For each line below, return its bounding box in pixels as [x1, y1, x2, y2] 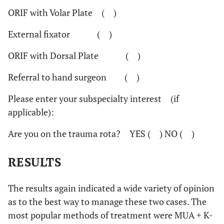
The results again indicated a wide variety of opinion [8, 182, 214, 194]
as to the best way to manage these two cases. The [8, 195, 206, 208]
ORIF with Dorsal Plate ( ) [8, 49, 140, 62]
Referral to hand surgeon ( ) [8, 71, 139, 83]
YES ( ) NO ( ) [120, 127, 194, 140]
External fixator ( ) [8, 28, 112, 40]
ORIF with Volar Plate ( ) [8, 6, 116, 19]
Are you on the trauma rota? [8, 127, 120, 140]
